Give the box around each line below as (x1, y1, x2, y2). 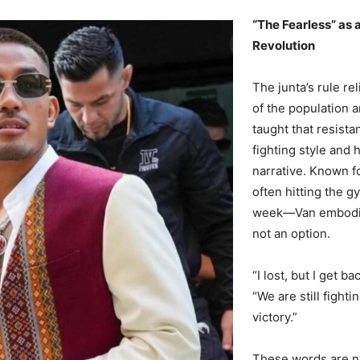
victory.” (252, 309, 297, 325)
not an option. (252, 225, 330, 241)
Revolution (252, 37, 315, 53)
